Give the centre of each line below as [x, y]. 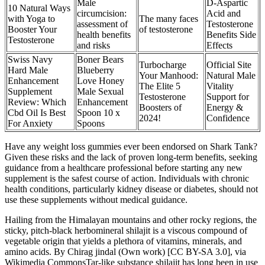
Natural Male [231, 76]
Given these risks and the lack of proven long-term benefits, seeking [131, 157]
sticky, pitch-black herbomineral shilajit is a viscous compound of [126, 231]
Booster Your [32, 30]
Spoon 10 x [98, 113]
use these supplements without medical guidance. [96, 200]
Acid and [224, 14]
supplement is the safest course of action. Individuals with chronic [127, 179]
